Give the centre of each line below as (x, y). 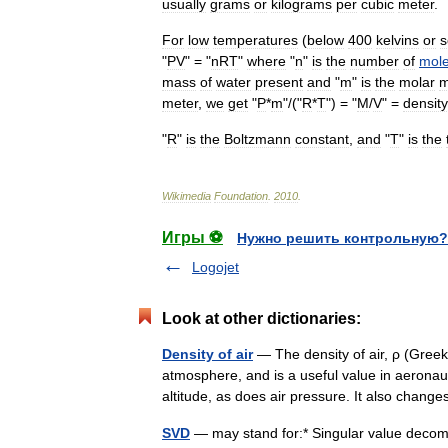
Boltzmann (257, 139)
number (374, 61)
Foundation (241, 196)
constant (322, 139)
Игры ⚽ (192, 237)
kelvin (394, 40)
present (279, 82)
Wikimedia (186, 196)
